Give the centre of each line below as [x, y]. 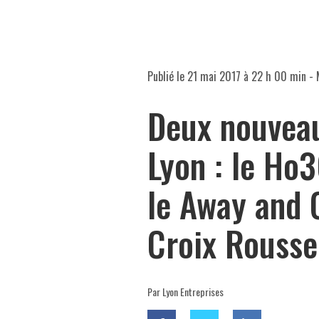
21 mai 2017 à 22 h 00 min [247, 77]
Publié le [167, 77]
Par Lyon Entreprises [185, 292]
